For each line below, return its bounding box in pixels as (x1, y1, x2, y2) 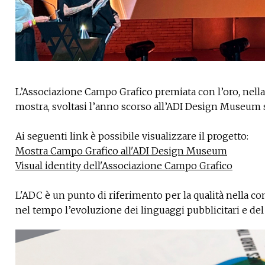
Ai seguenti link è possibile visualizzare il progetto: (15, 130, 248, 142)
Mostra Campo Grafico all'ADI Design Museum (15, 144, 227, 157)
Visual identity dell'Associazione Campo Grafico (15, 159, 232, 172)
